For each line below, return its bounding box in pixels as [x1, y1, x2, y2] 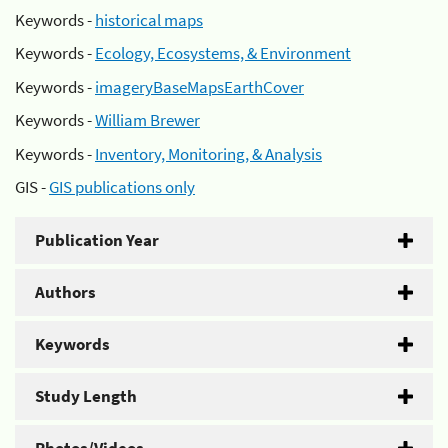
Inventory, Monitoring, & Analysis [95, 142, 322, 165]
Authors [35, 281, 96, 303]
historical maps [95, 8, 203, 31]
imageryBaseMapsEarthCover [95, 75, 304, 98]
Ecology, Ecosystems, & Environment [95, 42, 351, 64]
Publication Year [35, 229, 159, 251]
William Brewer [95, 109, 200, 131]
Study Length [35, 385, 137, 407]
